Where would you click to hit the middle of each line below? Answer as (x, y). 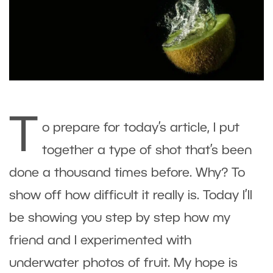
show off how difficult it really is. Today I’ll (131, 196)
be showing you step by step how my (120, 218)
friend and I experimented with (100, 241)
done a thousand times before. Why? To (127, 173)
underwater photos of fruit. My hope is (123, 263)
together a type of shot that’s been (147, 151)
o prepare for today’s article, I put (141, 128)
